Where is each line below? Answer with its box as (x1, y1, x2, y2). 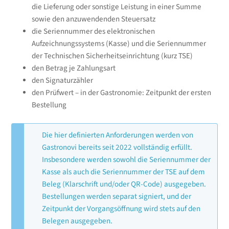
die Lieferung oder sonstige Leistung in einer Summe (31, 1, 201, 12)
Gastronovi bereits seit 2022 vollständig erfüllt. (42, 142, 193, 153)
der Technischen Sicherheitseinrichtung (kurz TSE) (31, 50, 193, 61)
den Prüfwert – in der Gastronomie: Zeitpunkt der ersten (31, 87, 211, 98)
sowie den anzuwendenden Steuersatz (31, 13, 155, 25)
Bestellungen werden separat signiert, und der (42, 191, 192, 202)
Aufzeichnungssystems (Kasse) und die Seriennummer (31, 38, 206, 49)
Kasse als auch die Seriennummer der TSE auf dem (42, 167, 205, 178)
